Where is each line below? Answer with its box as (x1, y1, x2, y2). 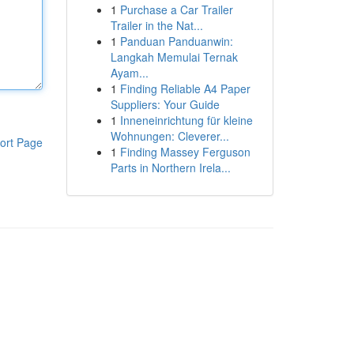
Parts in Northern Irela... (110, 160, 231, 175)
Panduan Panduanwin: (119, 33, 233, 49)
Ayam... (110, 65, 149, 81)
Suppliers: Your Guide (110, 96, 220, 112)
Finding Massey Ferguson (119, 144, 250, 160)
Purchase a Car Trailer (119, 2, 233, 17)
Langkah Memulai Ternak (110, 49, 238, 65)
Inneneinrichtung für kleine (119, 112, 253, 128)
